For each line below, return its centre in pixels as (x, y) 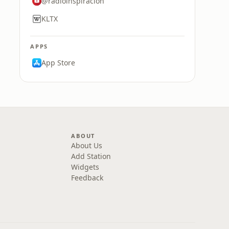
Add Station (91, 156)
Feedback (87, 178)
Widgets (85, 167)
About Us (87, 145)
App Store (58, 63)
